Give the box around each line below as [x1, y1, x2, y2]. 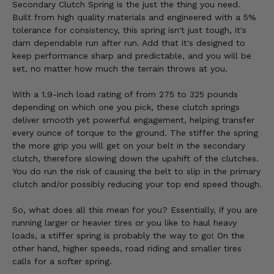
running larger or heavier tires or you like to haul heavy [12, 217, 237, 228]
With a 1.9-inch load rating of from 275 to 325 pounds [12, 89, 238, 99]
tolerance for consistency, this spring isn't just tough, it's [12, 24, 246, 35]
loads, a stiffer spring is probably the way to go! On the [12, 230, 245, 240]
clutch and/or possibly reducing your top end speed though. [12, 179, 262, 189]
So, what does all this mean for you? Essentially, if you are [12, 204, 257, 215]
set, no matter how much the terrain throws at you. [12, 63, 228, 73]
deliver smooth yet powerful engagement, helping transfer [12, 114, 254, 125]
